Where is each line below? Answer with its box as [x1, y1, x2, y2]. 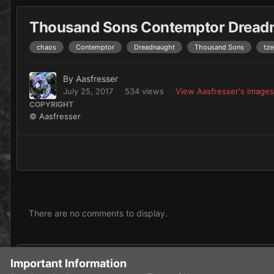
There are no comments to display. [29, 208, 168, 219]
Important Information [10, 257, 127, 270]
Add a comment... [36, 256, 109, 267]
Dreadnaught [134, 43, 175, 52]
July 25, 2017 [63, 86, 113, 97]
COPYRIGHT [29, 100, 73, 109]
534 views [125, 86, 164, 97]
